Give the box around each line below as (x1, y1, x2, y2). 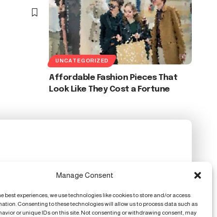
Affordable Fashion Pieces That (49, 73, 178, 82)
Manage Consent (56, 171, 113, 179)
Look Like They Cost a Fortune (49, 85, 170, 93)
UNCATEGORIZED (55, 58, 109, 64)
